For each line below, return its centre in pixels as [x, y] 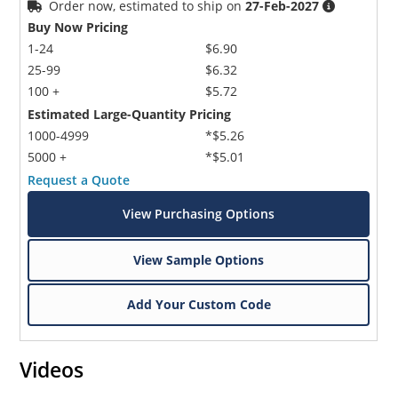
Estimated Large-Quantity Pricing [130, 114]
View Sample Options [199, 259]
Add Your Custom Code [199, 304]
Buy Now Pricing [78, 27]
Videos [52, 369]
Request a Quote [79, 179]
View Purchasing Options [199, 213]
